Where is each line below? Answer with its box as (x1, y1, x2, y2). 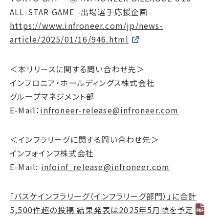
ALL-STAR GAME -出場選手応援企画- (10, 6, 152, 18)
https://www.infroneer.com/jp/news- (10, 20, 163, 32)
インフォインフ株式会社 (10, 147, 94, 159)
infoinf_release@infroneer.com (41, 161, 170, 173)
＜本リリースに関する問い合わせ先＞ (10, 63, 145, 75)
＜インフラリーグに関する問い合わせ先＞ (10, 133, 159, 146)
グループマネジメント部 (10, 90, 95, 103)
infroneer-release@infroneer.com (40, 104, 179, 116)
